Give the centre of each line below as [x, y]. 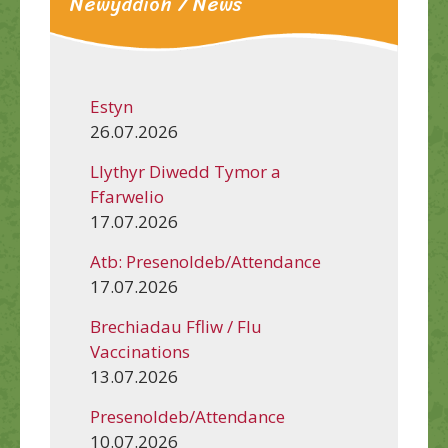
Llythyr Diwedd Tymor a [185, 171]
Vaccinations [140, 351]
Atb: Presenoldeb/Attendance [205, 261]
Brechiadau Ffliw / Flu [176, 326]
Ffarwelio [127, 196]
